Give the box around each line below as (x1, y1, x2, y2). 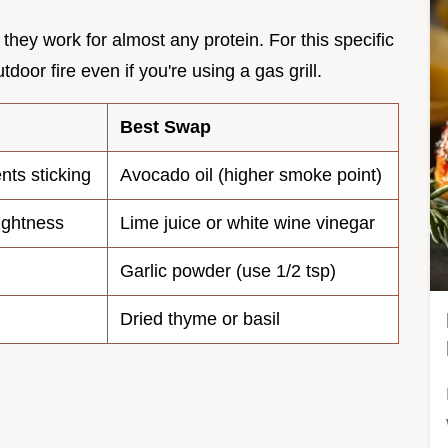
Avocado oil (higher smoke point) (120, 165, 382, 186)
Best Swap (120, 117, 211, 138)
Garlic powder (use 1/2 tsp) (120, 261, 336, 282)
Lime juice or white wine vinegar (120, 213, 375, 234)
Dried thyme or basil (120, 309, 280, 330)
